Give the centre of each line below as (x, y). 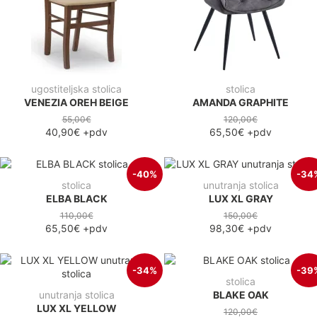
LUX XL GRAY (241, 198)
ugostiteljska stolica (76, 88)
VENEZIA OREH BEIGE (76, 102)
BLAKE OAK (241, 294)
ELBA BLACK (76, 198)
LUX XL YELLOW (76, 308)
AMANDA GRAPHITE (241, 102)
